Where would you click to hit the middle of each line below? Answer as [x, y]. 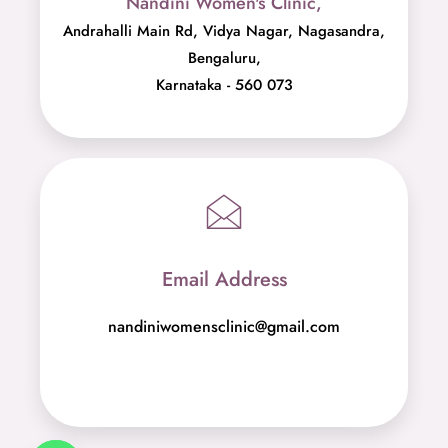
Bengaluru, [224, 58]
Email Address [224, 280]
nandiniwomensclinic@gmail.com [224, 327]
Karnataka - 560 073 [224, 85]
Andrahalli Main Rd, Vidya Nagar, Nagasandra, [224, 31]
